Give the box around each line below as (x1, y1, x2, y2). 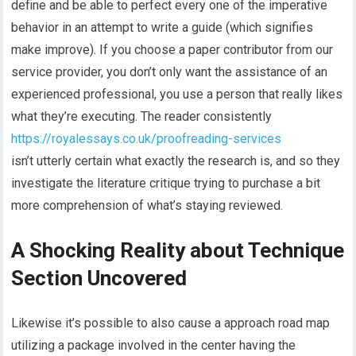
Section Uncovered (11, 265, 188, 290)
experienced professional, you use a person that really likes (11, 86, 343, 102)
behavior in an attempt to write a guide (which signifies (11, 19, 314, 35)
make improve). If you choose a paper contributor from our (11, 41, 334, 57)
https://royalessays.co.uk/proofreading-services (11, 130, 282, 146)
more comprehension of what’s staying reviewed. (11, 197, 284, 213)
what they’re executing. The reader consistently (11, 108, 273, 124)
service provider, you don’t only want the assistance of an (11, 64, 328, 79)
